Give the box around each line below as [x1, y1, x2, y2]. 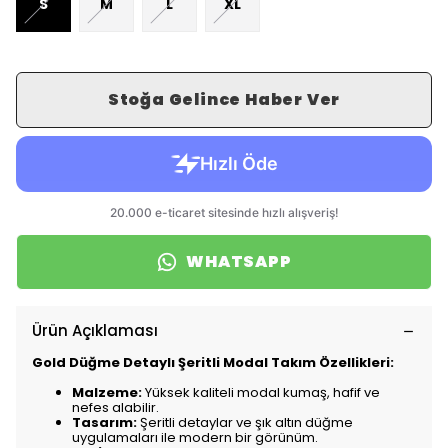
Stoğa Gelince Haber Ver [107, 88, 341, 111]
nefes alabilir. [72, 398, 159, 417]
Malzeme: [72, 383, 142, 402]
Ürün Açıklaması [32, 320, 158, 341]
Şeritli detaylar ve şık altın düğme [137, 413, 353, 432]
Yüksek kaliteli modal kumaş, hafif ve [142, 383, 380, 402]
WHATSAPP [186, 250, 292, 273]
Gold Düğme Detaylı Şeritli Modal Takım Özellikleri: [32, 353, 394, 372]
